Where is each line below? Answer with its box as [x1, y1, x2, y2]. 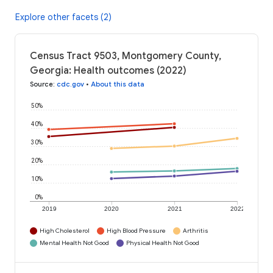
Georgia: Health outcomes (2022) [30, 65, 186, 77]
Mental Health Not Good [40, 239, 109, 247]
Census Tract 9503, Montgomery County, [30, 50, 221, 63]
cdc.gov [57, 80, 84, 89]
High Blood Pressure [107, 227, 166, 235]
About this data [91, 80, 144, 89]
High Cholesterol [40, 227, 90, 235]
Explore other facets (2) [15, 12, 112, 23]
